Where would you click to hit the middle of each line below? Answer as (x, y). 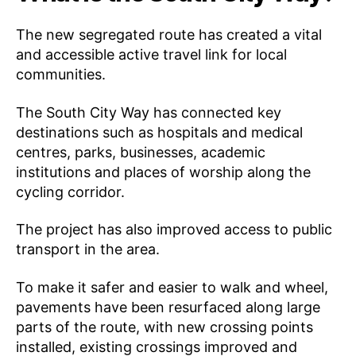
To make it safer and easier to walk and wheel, (172, 287)
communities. (61, 75)
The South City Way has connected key (149, 112)
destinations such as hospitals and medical (159, 132)
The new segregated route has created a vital (169, 35)
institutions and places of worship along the (163, 172)
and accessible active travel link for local (151, 55)
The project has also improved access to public (174, 230)
